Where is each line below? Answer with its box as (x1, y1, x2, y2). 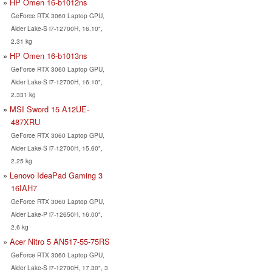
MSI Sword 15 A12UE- (10, 103, 89, 115)
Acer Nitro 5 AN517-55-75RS (10, 235, 110, 247)
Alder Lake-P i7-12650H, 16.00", (10, 209, 103, 219)
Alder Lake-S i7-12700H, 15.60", (10, 143, 103, 152)
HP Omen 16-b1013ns (10, 49, 87, 61)
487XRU (10, 115, 40, 127)
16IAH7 (10, 182, 37, 194)
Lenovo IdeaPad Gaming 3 (10, 169, 103, 181)
